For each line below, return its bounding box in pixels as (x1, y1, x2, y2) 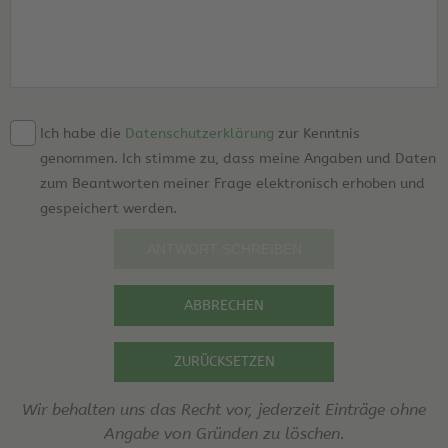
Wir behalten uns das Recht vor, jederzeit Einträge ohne (22, 400, 426, 420)
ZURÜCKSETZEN (173, 353, 275, 371)
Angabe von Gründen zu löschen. (103, 424, 345, 444)
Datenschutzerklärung (125, 124, 278, 142)
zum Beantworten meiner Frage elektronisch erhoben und (40, 174, 425, 192)
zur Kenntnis (278, 124, 360, 142)
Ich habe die (36, 124, 125, 142)
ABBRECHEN (184, 296, 264, 314)
